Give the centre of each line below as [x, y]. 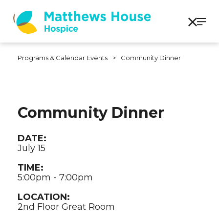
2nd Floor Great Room [66, 207]
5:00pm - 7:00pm [55, 177]
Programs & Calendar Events [62, 57]
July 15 [31, 148]
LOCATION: [44, 197]
